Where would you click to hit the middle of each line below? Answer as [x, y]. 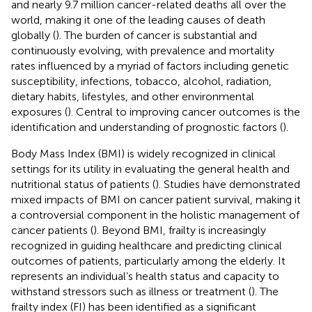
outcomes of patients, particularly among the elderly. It [148, 260]
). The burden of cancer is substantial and [156, 35]
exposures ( [39, 111]
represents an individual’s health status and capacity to [145, 276]
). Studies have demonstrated [228, 184]
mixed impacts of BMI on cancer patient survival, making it [156, 199]
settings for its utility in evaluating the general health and [150, 169]
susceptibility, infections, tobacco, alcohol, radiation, [141, 81]
